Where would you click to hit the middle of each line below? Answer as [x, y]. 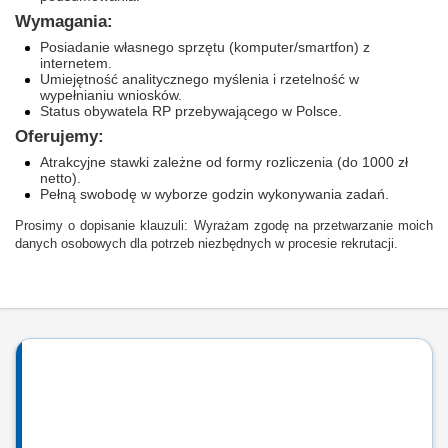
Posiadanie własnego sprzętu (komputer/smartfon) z [205, 47]
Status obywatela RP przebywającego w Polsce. [191, 111]
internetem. [76, 63]
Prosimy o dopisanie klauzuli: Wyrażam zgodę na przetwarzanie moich [224, 226]
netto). [60, 178]
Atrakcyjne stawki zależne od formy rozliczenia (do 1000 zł [224, 162]
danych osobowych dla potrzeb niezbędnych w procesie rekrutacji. [206, 244]
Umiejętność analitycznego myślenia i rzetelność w [199, 79]
